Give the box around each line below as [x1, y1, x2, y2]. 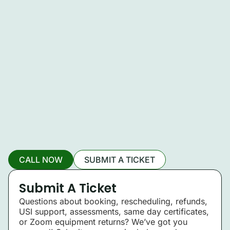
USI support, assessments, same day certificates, [19, 206, 209, 217]
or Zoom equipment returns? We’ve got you [19, 216, 187, 227]
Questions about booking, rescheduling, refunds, [19, 196, 207, 206]
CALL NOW [19, 154, 63, 165]
